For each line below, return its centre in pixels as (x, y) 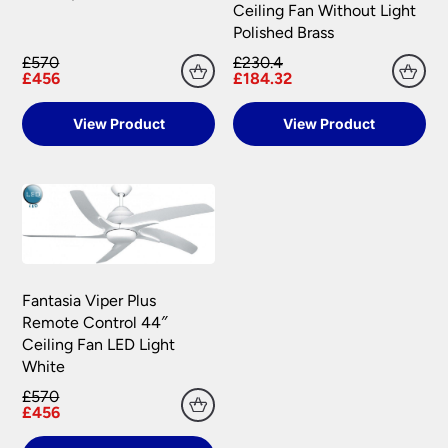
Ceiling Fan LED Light (99, 344)
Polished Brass (283, 33)
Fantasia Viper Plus (89, 300)
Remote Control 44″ (95, 322)
